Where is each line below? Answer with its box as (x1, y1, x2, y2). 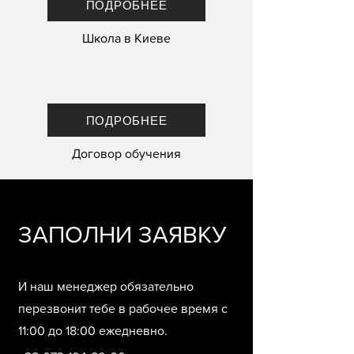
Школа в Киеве (82, 32, 171, 46)
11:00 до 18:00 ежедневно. (18, 324, 168, 338)
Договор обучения (72, 147, 181, 161)
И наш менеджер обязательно (18, 280, 194, 294)
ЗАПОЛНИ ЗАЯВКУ (18, 222, 227, 248)
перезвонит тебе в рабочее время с (18, 302, 228, 316)
